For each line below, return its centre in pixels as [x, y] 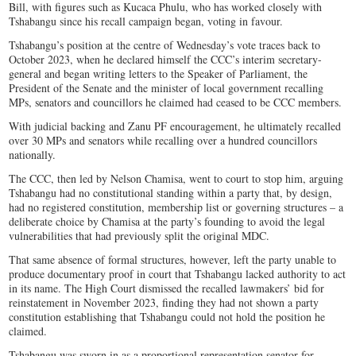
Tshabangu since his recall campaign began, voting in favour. [146, 21]
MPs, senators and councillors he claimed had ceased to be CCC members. [176, 102]
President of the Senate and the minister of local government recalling [166, 87]
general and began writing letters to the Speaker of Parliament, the [159, 73]
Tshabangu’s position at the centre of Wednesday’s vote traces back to [165, 44]
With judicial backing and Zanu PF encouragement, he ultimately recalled [175, 126]
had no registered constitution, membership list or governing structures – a [176, 207]
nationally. [33, 154]
